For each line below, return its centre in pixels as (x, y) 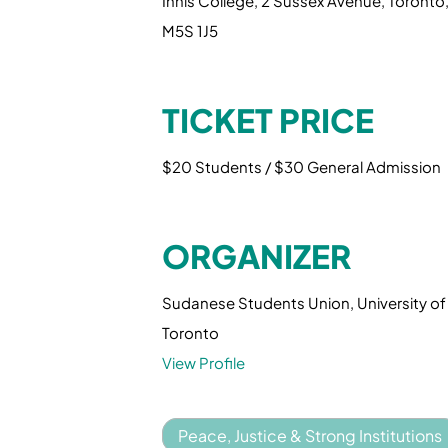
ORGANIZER (256, 256)
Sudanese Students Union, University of (304, 302)
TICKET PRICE (268, 120)
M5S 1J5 (190, 30)
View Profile (203, 362)
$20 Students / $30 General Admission (301, 166)
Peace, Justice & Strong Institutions (310, 435)
